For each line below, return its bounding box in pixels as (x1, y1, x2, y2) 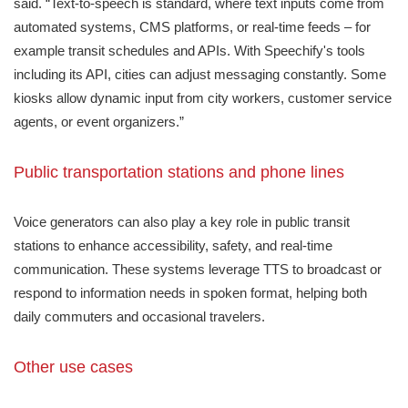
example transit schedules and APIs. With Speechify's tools (14, 42, 365, 58)
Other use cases (14, 357, 133, 376)
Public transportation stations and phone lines (14, 162, 344, 181)
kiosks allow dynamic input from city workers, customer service (14, 89, 392, 106)
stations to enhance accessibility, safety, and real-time (14, 237, 332, 253)
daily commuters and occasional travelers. (14, 308, 265, 324)
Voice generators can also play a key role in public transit (14, 213, 350, 229)
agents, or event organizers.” (14, 113, 184, 129)
